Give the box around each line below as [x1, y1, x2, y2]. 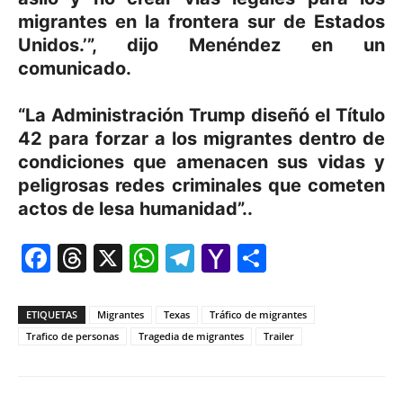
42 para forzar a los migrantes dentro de [18, 127, 385, 149]
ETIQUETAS [26, 307, 77, 321]
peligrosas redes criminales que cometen [18, 174, 385, 196]
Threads [86, 239, 199, 275]
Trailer [264, 328, 294, 343]
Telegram [194, 239, 322, 275]
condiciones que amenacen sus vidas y [18, 150, 385, 173]
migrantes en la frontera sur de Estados [18, 10, 385, 32]
